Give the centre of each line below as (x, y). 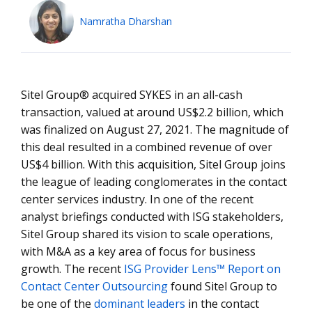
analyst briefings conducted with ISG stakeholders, (152, 217)
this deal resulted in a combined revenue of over (147, 147)
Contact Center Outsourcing (94, 286)
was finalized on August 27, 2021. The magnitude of (155, 130)
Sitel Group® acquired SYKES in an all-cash (132, 95)
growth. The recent (72, 269)
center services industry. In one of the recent (137, 199)
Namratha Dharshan (126, 21)
